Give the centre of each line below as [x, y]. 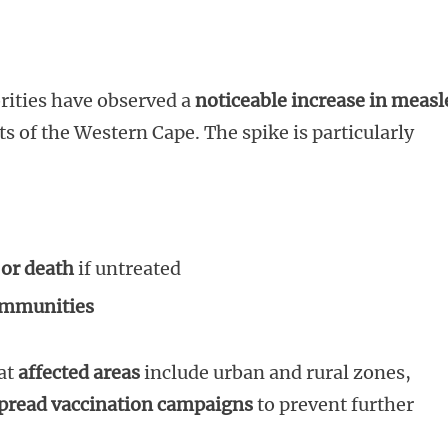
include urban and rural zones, [275, 373]
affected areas [79, 373]
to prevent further [333, 405]
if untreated [127, 269]
